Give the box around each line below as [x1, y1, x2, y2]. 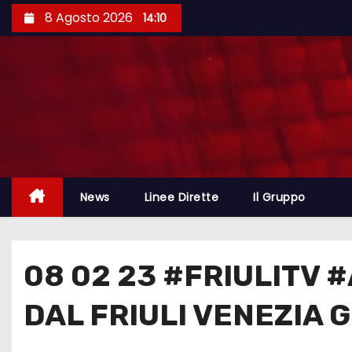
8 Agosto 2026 [42, 9, 136, 27]
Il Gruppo [253, 189, 306, 205]
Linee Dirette [144, 189, 218, 205]
